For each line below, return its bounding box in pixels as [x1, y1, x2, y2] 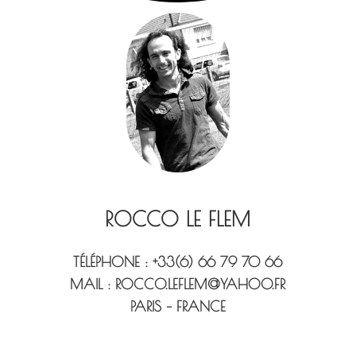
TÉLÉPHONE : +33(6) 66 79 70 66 [73, 253, 283, 270]
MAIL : [70, 275, 116, 292]
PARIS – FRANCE [130, 297, 226, 315]
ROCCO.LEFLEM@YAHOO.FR [115, 275, 286, 292]
